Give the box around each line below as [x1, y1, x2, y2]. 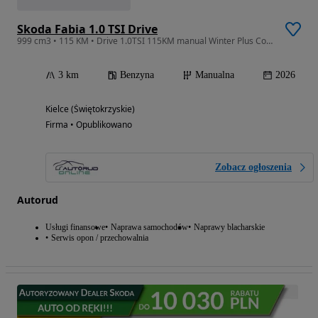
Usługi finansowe [45, 222, 105, 233]
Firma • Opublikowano [45, 119, 132, 131]
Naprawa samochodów [111, 222, 188, 233]
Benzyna [120, 70, 154, 81]
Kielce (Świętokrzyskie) [45, 103, 135, 116]
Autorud [17, 193, 58, 207]
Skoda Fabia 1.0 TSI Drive [17, 21, 158, 38]
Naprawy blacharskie [194, 222, 265, 233]
